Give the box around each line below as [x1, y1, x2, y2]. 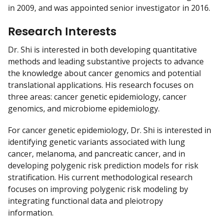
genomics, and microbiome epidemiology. [8, 103, 162, 114]
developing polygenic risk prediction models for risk [8, 160, 198, 171]
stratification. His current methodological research [8, 172, 192, 183]
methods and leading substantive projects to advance [8, 56, 204, 67]
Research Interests [8, 23, 116, 39]
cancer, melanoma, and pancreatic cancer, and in [8, 148, 185, 160]
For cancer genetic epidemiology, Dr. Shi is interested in [8, 125, 211, 136]
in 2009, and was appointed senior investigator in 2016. [8, 2, 210, 13]
